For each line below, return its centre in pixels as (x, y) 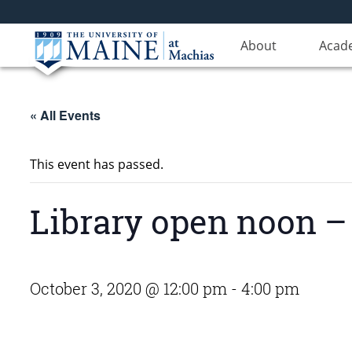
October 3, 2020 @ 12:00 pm (128, 288)
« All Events (65, 115)
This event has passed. (97, 164)
